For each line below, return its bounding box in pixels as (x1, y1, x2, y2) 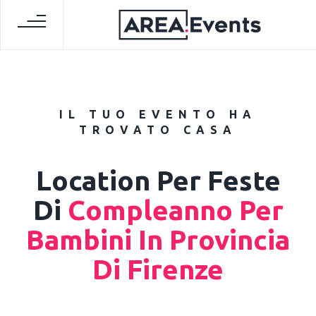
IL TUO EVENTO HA (59, 107, 257, 121)
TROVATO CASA (79, 123, 237, 136)
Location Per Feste (35, 164, 281, 195)
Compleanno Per (61, 194, 284, 225)
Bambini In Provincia (26, 224, 290, 255)
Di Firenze (92, 253, 224, 284)
